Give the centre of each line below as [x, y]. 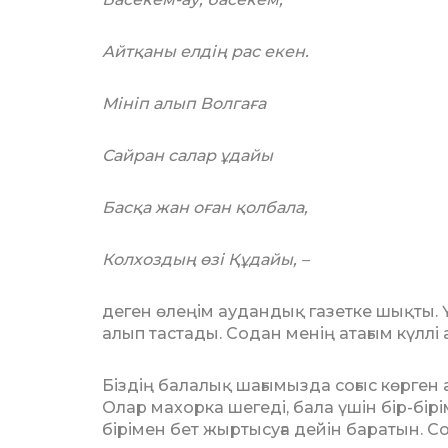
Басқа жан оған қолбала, [205, 207]
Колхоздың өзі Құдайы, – [205, 259]
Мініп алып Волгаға [184, 103]
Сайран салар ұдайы [187, 155]
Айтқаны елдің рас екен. [205, 51]
